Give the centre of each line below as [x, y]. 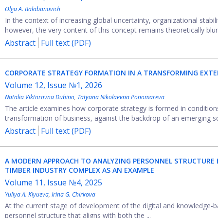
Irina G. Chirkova [73, 194]
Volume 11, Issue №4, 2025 [54, 182]
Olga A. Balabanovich [33, 9]
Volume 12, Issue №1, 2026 [54, 85]
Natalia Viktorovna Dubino [40, 97]
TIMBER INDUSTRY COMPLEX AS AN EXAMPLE [80, 170]
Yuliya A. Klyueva [27, 194]
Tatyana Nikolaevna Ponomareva [121, 97]
